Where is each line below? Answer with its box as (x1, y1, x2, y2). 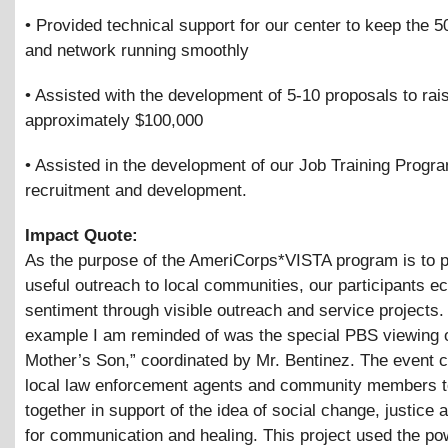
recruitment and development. (25, 181, 247, 201)
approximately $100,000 (25, 111, 203, 131)
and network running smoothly (25, 41, 249, 61)
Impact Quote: (25, 226, 143, 246)
